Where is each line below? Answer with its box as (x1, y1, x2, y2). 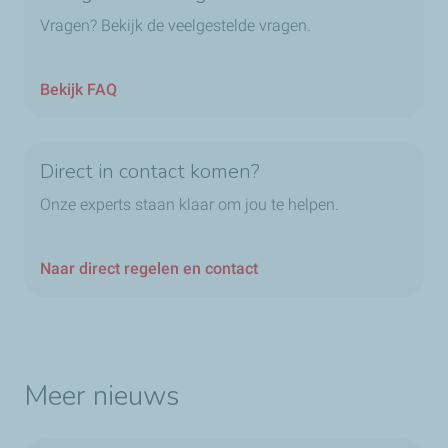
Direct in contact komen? (40, 158, 261, 186)
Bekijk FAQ (40, 80, 117, 100)
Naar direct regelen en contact (40, 259, 258, 279)
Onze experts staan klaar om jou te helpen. (40, 195, 339, 215)
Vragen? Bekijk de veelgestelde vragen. (40, 16, 311, 36)
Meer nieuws (24, 377, 180, 416)
